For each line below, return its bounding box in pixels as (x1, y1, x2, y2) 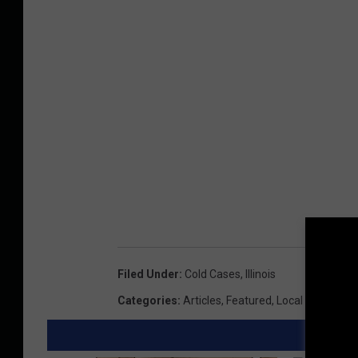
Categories (117, 293, 177, 307)
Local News (276, 293, 333, 307)
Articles (183, 293, 221, 307)
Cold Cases (185, 267, 241, 280)
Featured (226, 293, 272, 307)
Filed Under (117, 267, 179, 280)
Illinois (245, 267, 276, 280)
